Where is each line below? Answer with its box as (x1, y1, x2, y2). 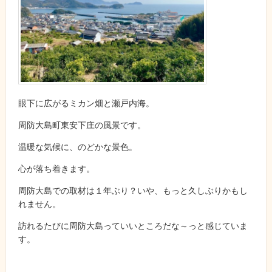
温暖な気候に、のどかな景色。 (18, 141, 137, 152)
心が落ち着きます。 (18, 163, 95, 174)
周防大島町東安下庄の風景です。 (18, 120, 146, 131)
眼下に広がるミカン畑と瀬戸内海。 (18, 98, 154, 109)
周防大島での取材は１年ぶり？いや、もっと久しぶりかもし (18, 185, 248, 196)
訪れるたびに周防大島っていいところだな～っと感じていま (18, 220, 248, 231)
